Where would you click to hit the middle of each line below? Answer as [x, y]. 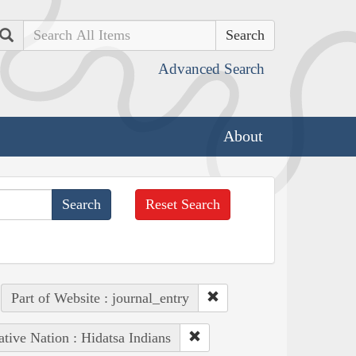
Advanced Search [211, 69]
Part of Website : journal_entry [100, 298]
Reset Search [183, 204]
